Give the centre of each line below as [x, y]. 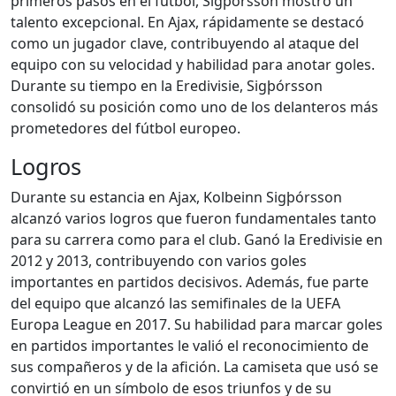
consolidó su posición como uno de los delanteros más [194, 107]
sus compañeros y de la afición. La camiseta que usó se [194, 367]
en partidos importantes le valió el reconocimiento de [190, 346]
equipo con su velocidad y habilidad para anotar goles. [193, 65]
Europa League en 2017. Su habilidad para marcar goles [197, 324]
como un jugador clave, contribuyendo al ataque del [185, 43]
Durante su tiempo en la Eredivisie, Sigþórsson [167, 86]
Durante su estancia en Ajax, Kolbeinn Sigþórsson [176, 197]
